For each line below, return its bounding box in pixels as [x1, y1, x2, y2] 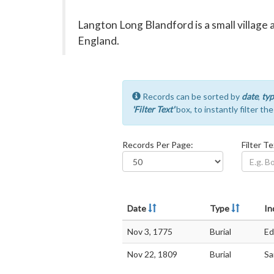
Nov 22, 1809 [127, 249, 177, 259]
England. [78, 34, 119, 47]
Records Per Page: [122, 139, 193, 150]
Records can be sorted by [140, 91, 242, 102]
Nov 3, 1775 [127, 226, 172, 237]
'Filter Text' [131, 104, 174, 114]
